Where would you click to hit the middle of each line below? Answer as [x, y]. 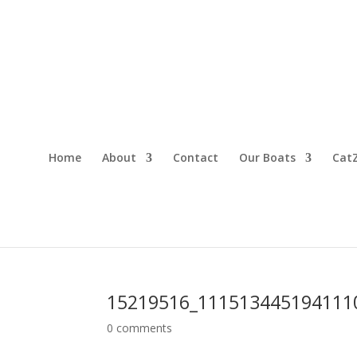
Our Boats [267, 157]
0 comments [140, 328]
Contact [195, 157]
